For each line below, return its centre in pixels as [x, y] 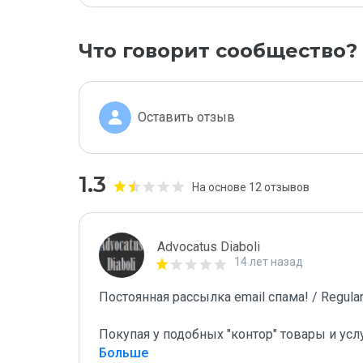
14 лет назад [269, 262]
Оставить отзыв [186, 117]
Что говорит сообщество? [218, 51]
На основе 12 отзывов [251, 187]
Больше [124, 353]
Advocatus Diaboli [209, 247]
